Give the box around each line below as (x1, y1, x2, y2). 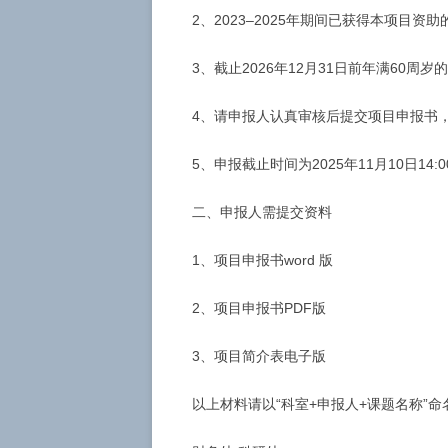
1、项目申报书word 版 (192, 252, 333, 268)
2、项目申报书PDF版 (192, 300, 326, 316)
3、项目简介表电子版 (192, 348, 326, 364)
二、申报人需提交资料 (192, 204, 332, 220)
